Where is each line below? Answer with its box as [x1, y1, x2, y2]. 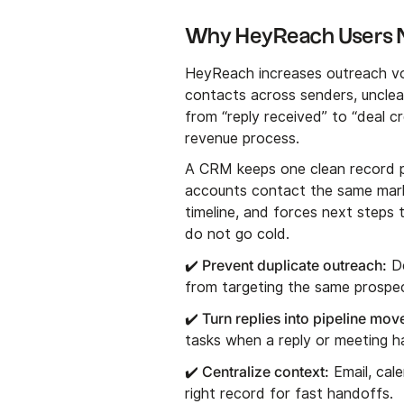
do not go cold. [185, 225, 290, 243]
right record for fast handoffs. [185, 384, 394, 402]
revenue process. [185, 129, 300, 147]
